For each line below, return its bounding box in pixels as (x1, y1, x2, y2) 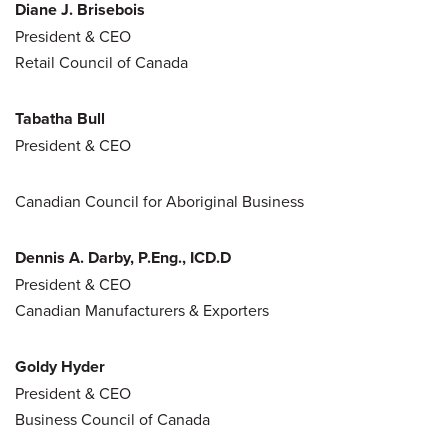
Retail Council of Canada (15, 50, 188, 73)
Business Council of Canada (15, 407, 210, 430)
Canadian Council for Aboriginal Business (15, 189, 304, 212)
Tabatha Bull (15, 106, 105, 130)
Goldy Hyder (15, 354, 105, 378)
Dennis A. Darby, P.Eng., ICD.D (15, 245, 231, 269)
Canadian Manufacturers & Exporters (15, 298, 269, 321)
